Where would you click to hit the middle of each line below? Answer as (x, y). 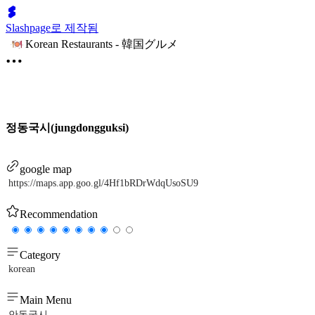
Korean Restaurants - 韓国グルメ (102, 44)
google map (46, 169)
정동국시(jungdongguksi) (67, 128)
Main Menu (46, 300)
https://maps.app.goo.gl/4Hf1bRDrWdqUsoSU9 (103, 184)
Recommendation (59, 214)
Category (40, 255)
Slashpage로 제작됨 (52, 28)
